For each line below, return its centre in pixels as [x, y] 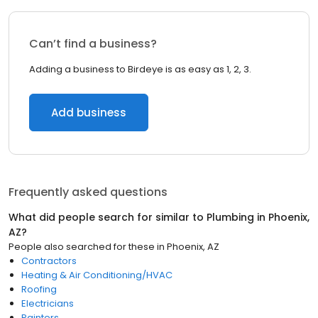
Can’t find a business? [93, 44]
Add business [89, 113]
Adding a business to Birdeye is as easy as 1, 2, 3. [140, 69]
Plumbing [230, 217]
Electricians [48, 303]
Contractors [49, 261]
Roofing [39, 289]
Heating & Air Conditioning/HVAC [97, 275]
